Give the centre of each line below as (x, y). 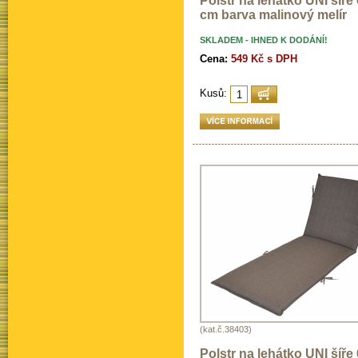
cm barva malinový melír (273, 15)
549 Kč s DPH (264, 59)
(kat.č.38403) (226, 330)
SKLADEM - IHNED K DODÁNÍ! (264, 40)
